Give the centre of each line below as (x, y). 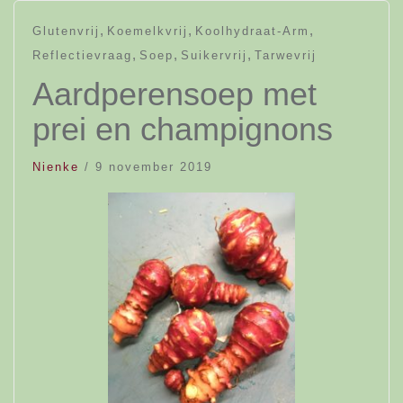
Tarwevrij (286, 55)
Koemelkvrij (148, 31)
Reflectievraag (82, 55)
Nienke (56, 167)
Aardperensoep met (175, 94)
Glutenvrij (66, 31)
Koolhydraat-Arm (252, 31)
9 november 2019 (154, 167)
